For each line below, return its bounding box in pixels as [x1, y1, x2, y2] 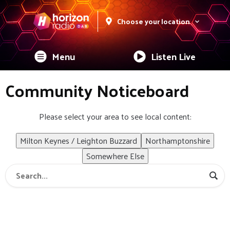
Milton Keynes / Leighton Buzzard [20, 133, 137, 148]
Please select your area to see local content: [39, 109, 191, 124]
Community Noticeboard [5, 75, 189, 106]
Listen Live [151, 48, 196, 65]
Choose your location [117, 15, 190, 28]
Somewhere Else [86, 148, 144, 164]
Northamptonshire [145, 133, 210, 148]
